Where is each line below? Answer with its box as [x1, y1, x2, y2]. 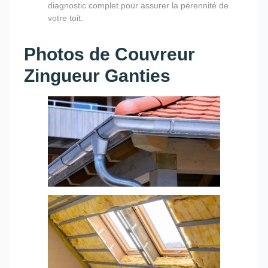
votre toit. [48, 13, 83, 23]
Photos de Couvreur [24, 44, 195, 64]
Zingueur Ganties [24, 65, 170, 86]
